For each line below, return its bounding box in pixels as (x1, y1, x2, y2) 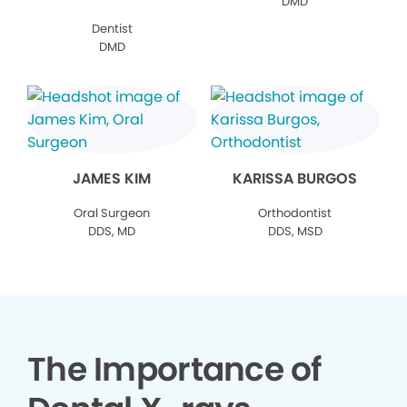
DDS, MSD (267, 223, 323, 241)
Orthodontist (258, 204, 333, 223)
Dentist (91, 20, 133, 38)
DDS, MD (88, 223, 136, 241)
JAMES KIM (73, 168, 152, 190)
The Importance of (27, 346, 322, 393)
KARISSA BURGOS (233, 168, 358, 190)
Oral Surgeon (74, 204, 151, 223)
